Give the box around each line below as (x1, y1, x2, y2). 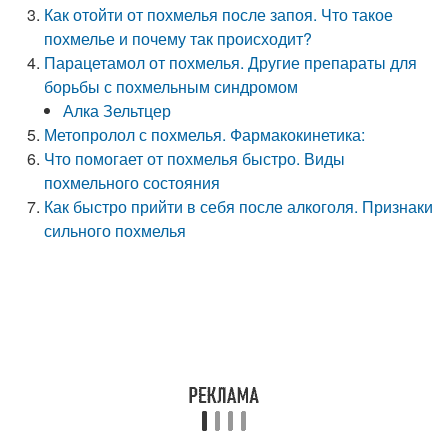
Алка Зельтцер (63, 99, 172, 122)
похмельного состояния (44, 171, 221, 194)
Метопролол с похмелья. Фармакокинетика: (44, 123, 366, 146)
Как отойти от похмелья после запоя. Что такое (44, 3, 394, 26)
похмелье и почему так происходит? (44, 27, 313, 50)
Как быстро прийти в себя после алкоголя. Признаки (44, 195, 434, 218)
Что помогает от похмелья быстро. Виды (44, 147, 346, 170)
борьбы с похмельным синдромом (44, 75, 299, 98)
